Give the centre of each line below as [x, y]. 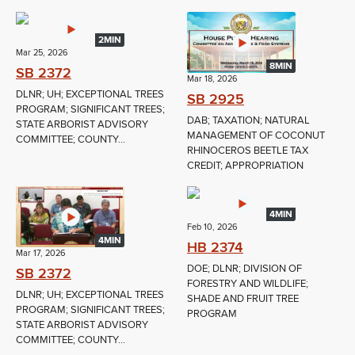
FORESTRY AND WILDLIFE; [248, 284]
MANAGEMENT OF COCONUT [256, 136]
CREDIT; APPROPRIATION [245, 166]
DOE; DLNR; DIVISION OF [244, 269]
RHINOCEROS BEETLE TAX [248, 151]
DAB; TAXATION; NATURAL [248, 121]
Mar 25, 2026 [42, 53]
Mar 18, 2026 [212, 79]
